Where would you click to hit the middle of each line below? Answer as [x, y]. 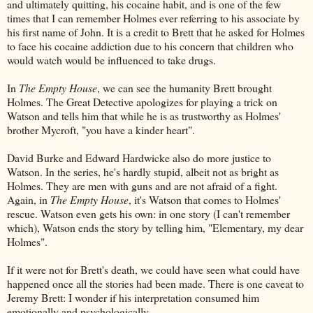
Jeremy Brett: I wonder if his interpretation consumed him [133, 297]
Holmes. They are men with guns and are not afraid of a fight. [142, 185]
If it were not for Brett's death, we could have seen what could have [153, 269]
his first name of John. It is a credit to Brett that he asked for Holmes [156, 31]
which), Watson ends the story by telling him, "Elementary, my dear [155, 227]
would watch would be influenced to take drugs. [113, 59]
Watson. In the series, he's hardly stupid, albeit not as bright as [143, 171]
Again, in [29, 199]
